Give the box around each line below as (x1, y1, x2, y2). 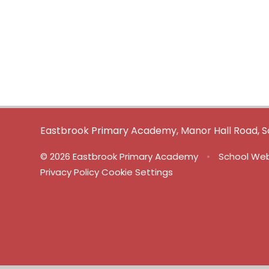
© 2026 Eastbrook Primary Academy (40, 150, 201, 163)
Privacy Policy (40, 166, 100, 179)
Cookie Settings (101, 166, 174, 179)
